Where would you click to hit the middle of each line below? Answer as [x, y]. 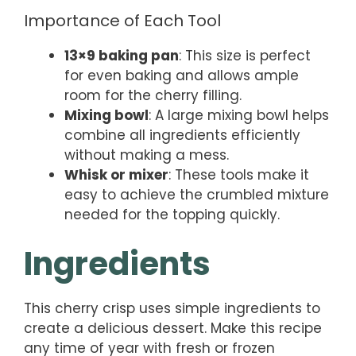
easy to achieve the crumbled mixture [197, 194]
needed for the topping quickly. [172, 214]
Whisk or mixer [116, 174]
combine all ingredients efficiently [182, 135]
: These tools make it [239, 174]
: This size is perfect [245, 55]
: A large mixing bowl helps [239, 115]
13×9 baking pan [122, 55]
